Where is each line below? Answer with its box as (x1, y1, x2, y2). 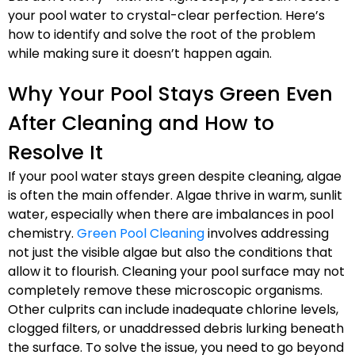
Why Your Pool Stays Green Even (8, 80, 333, 108)
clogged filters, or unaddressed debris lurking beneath (8, 319, 344, 338)
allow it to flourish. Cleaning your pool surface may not (8, 262, 345, 281)
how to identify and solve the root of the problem (8, 25, 315, 44)
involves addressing (204, 224, 329, 242)
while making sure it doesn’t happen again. (8, 44, 272, 63)
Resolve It (8, 139, 103, 166)
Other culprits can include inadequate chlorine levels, (8, 300, 338, 319)
